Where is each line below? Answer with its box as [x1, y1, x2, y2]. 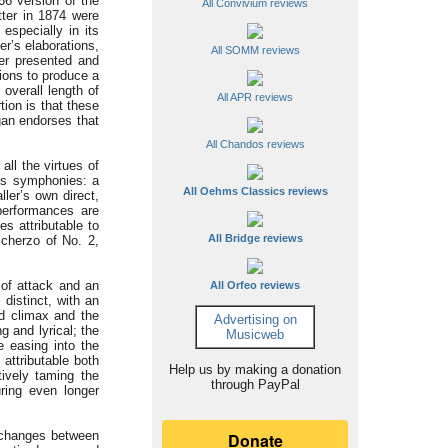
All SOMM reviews [210, 44, 300, 56]
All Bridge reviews [207, 232, 303, 244]
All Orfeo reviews [210, 279, 300, 291]
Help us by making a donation [169, 362, 341, 377]
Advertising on [213, 312, 297, 327]
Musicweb [226, 327, 284, 342]
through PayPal [210, 377, 300, 392]
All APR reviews [217, 91, 293, 103]
